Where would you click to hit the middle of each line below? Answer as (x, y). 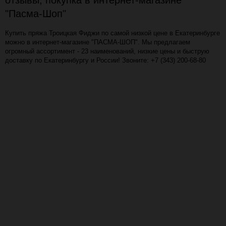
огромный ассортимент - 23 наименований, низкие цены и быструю (107, 51)
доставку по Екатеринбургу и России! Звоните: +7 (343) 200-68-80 (105, 61)
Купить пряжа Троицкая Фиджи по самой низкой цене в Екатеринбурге (112, 33)
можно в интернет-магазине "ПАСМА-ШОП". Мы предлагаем (98, 42)
